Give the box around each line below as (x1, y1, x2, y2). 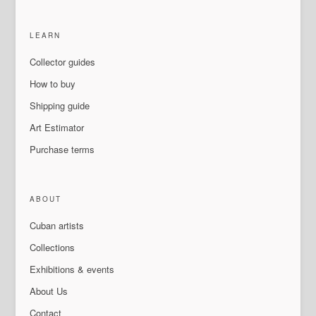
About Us (30, 284, 68, 298)
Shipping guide (30, 99, 90, 112)
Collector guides (30, 55, 96, 68)
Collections (30, 241, 75, 254)
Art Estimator (30, 121, 85, 134)
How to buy (30, 77, 76, 90)
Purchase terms (30, 142, 95, 156)
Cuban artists (30, 219, 85, 232)
